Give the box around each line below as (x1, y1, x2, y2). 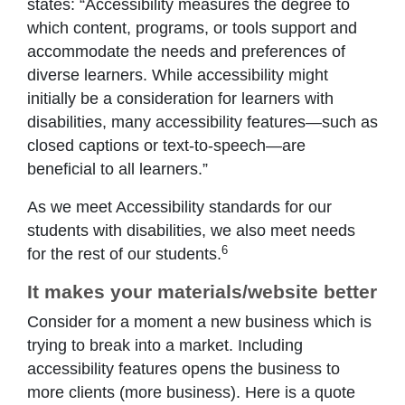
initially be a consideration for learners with (27, 89, 334, 108)
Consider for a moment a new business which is (27, 313, 372, 332)
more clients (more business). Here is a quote (27, 383, 355, 402)
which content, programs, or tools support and (27, 19, 357, 38)
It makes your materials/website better (27, 281, 377, 303)
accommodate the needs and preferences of (27, 42, 345, 61)
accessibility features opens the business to (27, 360, 340, 379)
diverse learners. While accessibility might (27, 66, 328, 85)
